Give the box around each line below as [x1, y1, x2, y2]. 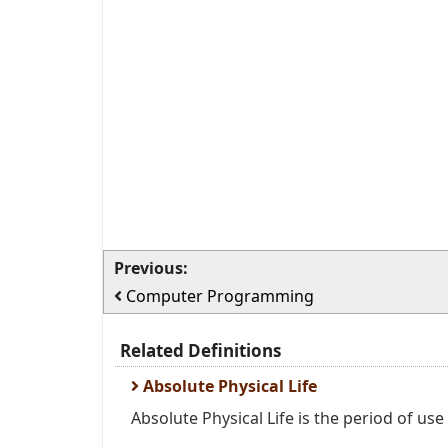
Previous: [114, 257, 188, 279]
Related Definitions [120, 339, 281, 362]
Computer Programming [126, 285, 314, 307]
